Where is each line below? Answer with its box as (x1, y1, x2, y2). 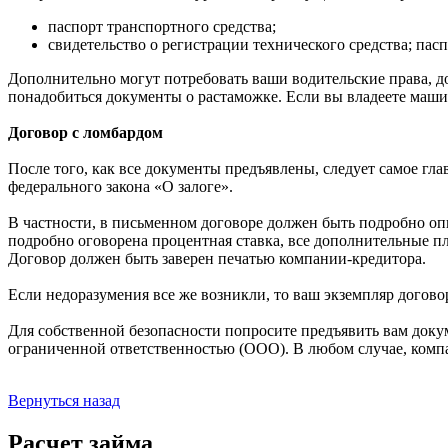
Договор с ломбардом (8, 123, 163, 141)
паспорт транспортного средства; (48, 17, 276, 35)
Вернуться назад (8, 391, 120, 409)
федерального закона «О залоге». (8, 177, 233, 195)
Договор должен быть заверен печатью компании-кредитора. (8, 249, 426, 267)
